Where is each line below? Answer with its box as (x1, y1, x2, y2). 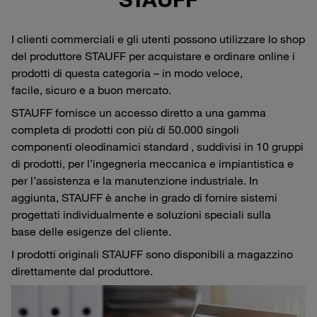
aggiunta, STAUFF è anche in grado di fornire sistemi (11, 190, 277, 204)
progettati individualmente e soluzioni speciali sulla (11, 207, 271, 221)
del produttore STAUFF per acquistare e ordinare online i (11, 48, 295, 63)
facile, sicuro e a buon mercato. (11, 82, 171, 97)
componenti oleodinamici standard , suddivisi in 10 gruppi (11, 139, 304, 154)
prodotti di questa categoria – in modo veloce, (11, 65, 243, 80)
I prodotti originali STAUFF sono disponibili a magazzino (11, 246, 293, 261)
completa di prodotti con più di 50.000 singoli (11, 122, 239, 137)
